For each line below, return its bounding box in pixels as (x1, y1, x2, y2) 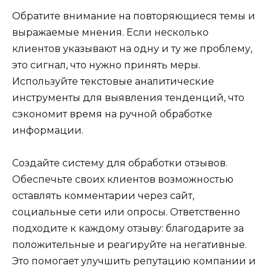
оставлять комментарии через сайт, (12, 190, 194, 202)
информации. (12, 124, 83, 136)
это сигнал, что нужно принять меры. (12, 59, 200, 71)
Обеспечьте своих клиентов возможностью (12, 174, 233, 186)
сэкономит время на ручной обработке (12, 108, 212, 120)
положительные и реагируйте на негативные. (12, 239, 247, 251)
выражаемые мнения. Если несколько (12, 26, 209, 38)
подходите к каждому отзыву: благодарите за (12, 223, 244, 235)
